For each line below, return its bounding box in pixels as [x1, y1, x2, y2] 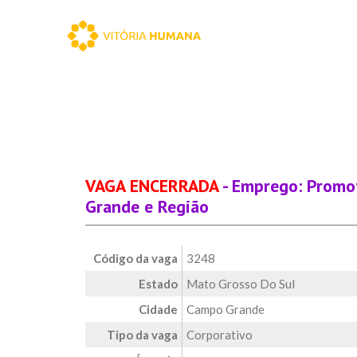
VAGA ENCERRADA [85, 175, 218, 197]
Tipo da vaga [107, 328, 178, 342]
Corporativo [186, 328, 253, 342]
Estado [139, 277, 178, 291]
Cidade [139, 302, 178, 316]
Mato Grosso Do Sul [186, 277, 295, 291]
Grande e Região [85, 195, 209, 218]
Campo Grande [186, 302, 265, 316]
